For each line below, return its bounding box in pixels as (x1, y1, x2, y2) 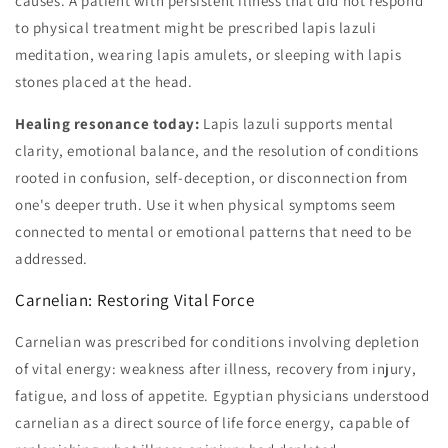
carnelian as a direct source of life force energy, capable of (15, 413, 410, 433)
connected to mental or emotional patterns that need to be (15, 222, 412, 242)
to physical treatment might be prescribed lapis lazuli (15, 18, 377, 38)
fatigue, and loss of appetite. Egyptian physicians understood (15, 386, 430, 406)
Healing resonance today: (15, 114, 200, 134)
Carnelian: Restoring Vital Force (15, 289, 255, 312)
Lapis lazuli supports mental (199, 114, 394, 134)
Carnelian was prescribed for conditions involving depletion (15, 332, 420, 352)
